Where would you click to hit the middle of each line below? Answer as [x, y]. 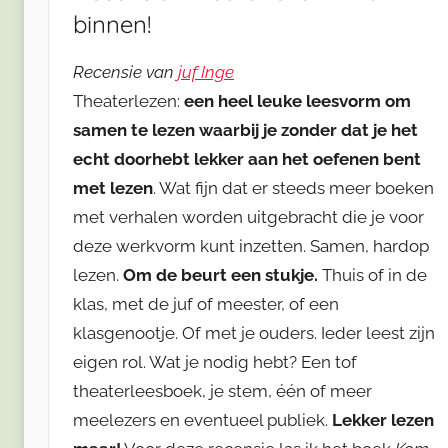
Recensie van [125, 71]
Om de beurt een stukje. [220, 274]
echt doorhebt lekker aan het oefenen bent [247, 158]
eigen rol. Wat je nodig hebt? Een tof [215, 361]
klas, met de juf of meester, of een [206, 303]
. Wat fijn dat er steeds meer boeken [293, 187]
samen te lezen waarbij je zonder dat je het [245, 129]
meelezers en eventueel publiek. [202, 419]
